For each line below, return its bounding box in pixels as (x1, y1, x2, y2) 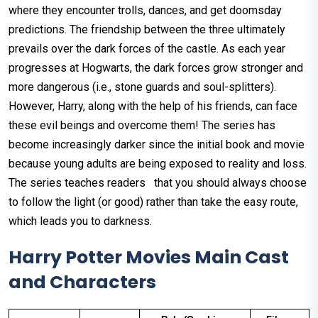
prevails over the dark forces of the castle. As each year (9, 42, 285, 56)
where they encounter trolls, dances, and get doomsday (9, 4, 282, 18)
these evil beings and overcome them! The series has (9, 119, 275, 133)
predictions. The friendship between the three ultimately (9, 23, 285, 37)
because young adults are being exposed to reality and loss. (9, 157, 307, 171)
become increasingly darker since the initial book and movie (9, 138, 305, 152)
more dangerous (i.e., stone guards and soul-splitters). (9, 80, 276, 94)
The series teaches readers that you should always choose (9, 176, 307, 190)
